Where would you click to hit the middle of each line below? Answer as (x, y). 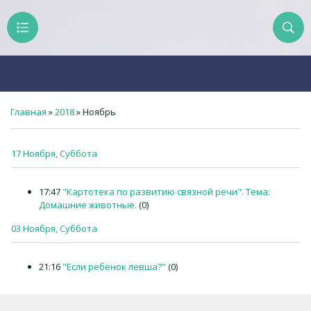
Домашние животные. (88, 205)
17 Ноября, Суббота (54, 153)
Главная (28, 112)
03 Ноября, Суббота (54, 228)
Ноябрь (99, 112)
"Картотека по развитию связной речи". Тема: (166, 192)
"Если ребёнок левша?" (114, 267)
